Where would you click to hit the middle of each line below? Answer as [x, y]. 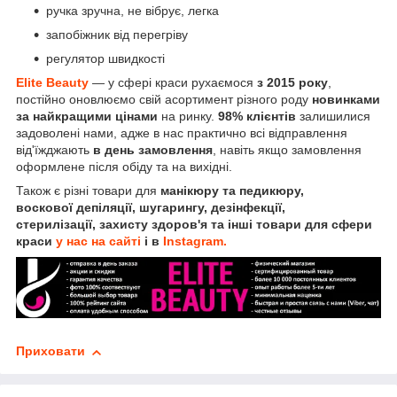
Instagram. [195, 241]
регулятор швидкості [105, 58]
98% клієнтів [257, 116]
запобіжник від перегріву [117, 34]
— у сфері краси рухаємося [173, 82]
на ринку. [188, 116]
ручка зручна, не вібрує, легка [132, 10]
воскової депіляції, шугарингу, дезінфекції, [151, 207]
